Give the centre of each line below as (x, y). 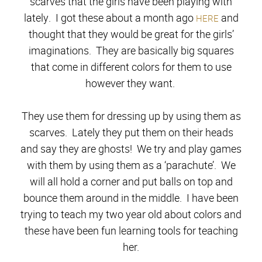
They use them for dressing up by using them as (131, 116)
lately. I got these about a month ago (110, 18)
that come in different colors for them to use (131, 67)
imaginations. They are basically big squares (131, 51)
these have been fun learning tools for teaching (131, 231)
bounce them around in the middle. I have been (131, 198)
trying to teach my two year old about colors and (131, 214)
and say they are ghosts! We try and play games (131, 149)
